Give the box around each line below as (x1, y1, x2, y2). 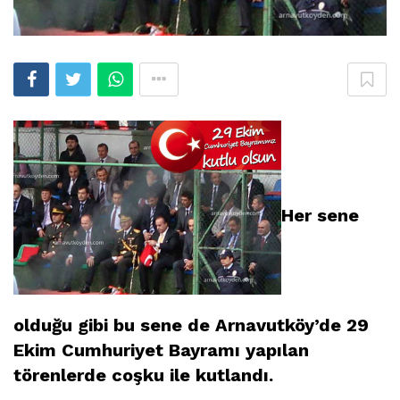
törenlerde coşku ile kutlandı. (13, 364, 273, 387)
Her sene (281, 204, 359, 226)
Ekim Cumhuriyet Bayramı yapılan (13, 339, 309, 362)
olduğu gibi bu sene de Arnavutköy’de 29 (13, 314, 369, 337)
